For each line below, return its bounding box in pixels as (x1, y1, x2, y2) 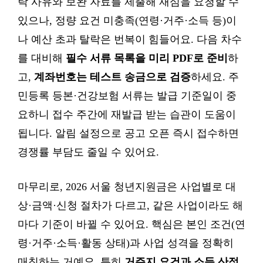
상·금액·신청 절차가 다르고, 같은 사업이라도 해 (18, 200, 243, 211)
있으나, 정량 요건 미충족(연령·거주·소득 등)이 (18, 15, 237, 26)
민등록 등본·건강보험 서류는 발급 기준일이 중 (18, 90, 237, 102)
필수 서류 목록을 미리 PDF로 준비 (66, 52, 228, 64)
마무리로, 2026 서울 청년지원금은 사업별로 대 (18, 181, 236, 193)
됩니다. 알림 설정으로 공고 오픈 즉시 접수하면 (18, 127, 239, 139)
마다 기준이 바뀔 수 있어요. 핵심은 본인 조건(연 (18, 218, 245, 230)
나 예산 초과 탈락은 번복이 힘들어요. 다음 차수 (18, 33, 242, 45)
